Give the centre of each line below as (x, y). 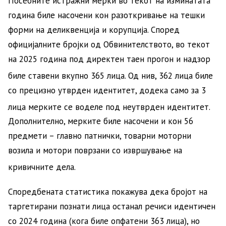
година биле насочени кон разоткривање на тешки (106, 15)
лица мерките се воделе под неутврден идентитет (108, 107)
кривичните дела (41, 167)
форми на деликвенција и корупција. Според (94, 30)
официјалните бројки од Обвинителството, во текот (109, 44)
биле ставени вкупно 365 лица (66, 75)
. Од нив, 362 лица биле (169, 75)
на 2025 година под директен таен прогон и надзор (109, 59)
